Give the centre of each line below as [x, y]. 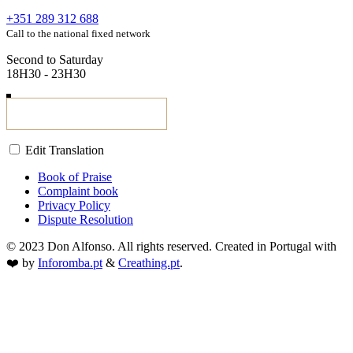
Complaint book [78, 191]
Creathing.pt [149, 263]
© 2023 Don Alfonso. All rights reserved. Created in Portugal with [171, 247]
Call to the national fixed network [78, 34]
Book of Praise [75, 177]
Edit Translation [63, 150]
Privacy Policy [74, 206]
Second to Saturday [55, 60]
